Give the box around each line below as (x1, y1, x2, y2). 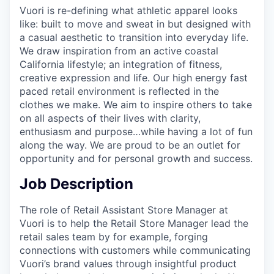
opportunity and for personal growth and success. (20, 152, 253, 165)
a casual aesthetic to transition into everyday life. (20, 31, 248, 43)
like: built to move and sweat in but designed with (20, 17, 251, 30)
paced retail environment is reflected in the (20, 84, 219, 97)
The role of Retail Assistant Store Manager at (20, 203, 228, 216)
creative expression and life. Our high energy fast (20, 71, 248, 84)
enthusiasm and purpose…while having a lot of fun (20, 125, 253, 138)
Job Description (20, 174, 133, 193)
